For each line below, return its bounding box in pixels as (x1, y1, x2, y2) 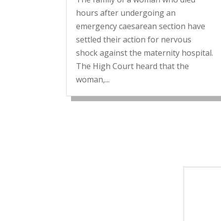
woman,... (76, 74, 110, 85)
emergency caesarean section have (76, 21, 206, 32)
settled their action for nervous (76, 34, 192, 45)
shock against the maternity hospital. (76, 47, 214, 59)
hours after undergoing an (76, 7, 176, 19)
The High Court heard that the (76, 61, 189, 72)
